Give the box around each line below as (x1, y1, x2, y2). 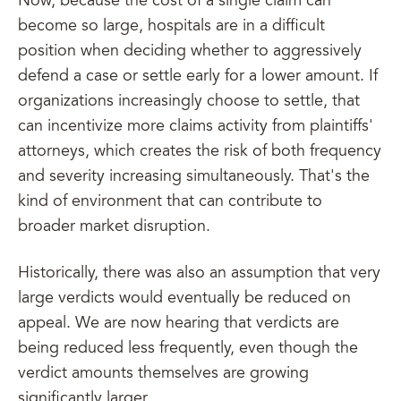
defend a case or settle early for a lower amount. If (18, 69, 378, 85)
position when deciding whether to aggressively (18, 44, 362, 60)
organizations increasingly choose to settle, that (18, 94, 360, 110)
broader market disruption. (18, 219, 215, 235)
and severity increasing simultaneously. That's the (18, 169, 370, 185)
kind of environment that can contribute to (18, 194, 322, 210)
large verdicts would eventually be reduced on (18, 291, 351, 307)
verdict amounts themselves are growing (18, 366, 309, 382)
